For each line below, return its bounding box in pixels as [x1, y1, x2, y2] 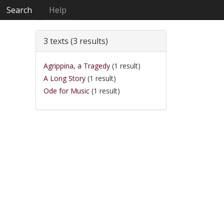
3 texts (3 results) [43, 35, 108, 46]
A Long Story [43, 73, 85, 83]
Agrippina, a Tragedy [43, 61, 110, 70]
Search [6, 4, 32, 15]
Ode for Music [43, 86, 89, 95]
